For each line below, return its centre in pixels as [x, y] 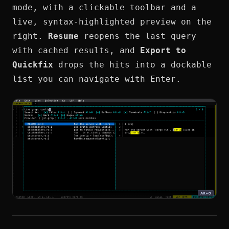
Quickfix [33, 65]
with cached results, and [76, 51]
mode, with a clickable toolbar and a [104, 8]
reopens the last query [138, 36]
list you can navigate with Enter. [97, 79]
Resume [63, 36]
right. [30, 36]
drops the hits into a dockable [132, 65]
